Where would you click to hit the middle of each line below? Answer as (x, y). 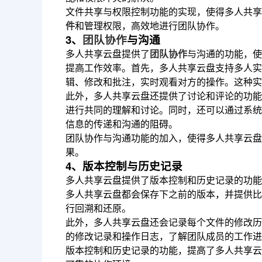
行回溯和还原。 (98, 208)
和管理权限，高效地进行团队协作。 (150, 25)
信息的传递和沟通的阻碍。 (122, 123)
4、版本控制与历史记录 (124, 166)
